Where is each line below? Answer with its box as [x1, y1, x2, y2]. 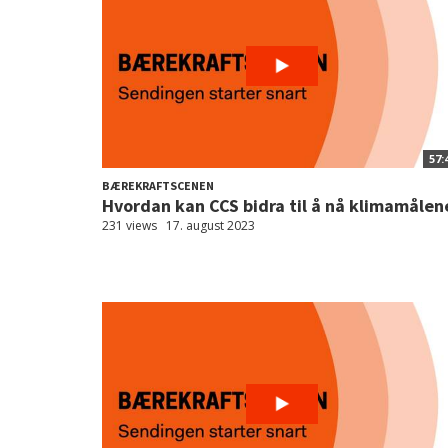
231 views [102, 217, 157, 234]
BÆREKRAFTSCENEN [102, 178, 214, 193]
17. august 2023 [166, 217, 255, 234]
